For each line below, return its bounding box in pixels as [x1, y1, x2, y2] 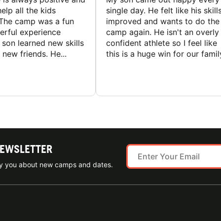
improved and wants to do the [106, 16, 220, 27]
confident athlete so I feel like [106, 38, 217, 48]
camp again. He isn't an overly [106, 27, 219, 37]
